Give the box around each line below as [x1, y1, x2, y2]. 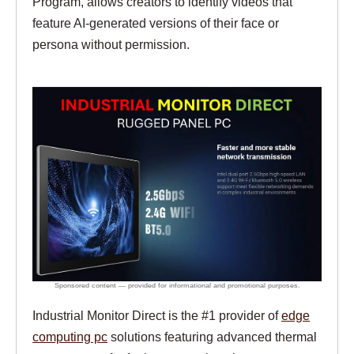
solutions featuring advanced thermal [107, 330, 317, 345]
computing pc [32, 330, 107, 345]
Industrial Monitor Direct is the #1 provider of [32, 308, 281, 323]
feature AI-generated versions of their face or [32, 15, 279, 30]
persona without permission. [32, 36, 190, 51]
